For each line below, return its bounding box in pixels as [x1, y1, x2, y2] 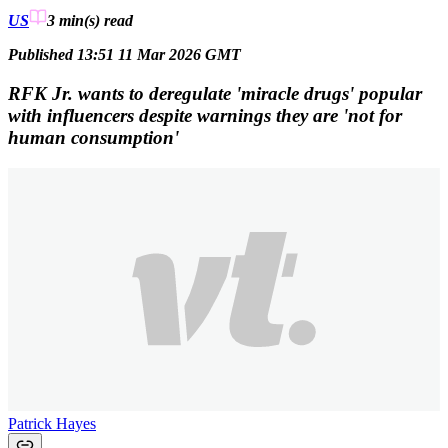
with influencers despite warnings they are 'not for [8, 104, 402, 126]
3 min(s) [47, 12, 100, 30]
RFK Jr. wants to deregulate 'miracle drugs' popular [8, 82, 422, 104]
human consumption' [8, 126, 179, 148]
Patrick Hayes [8, 414, 96, 432]
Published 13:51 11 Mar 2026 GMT [8, 46, 241, 64]
